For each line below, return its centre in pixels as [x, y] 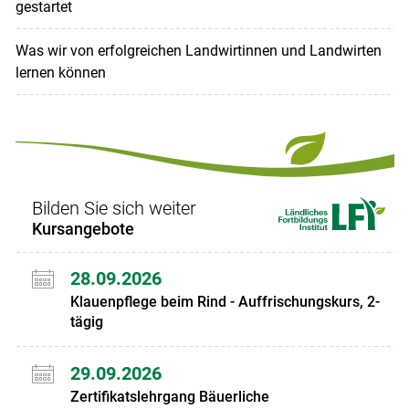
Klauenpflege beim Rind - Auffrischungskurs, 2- [225, 302]
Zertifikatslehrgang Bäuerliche [169, 397]
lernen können [60, 72]
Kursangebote [83, 228]
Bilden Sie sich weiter [114, 208]
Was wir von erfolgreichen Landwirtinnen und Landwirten [198, 50]
